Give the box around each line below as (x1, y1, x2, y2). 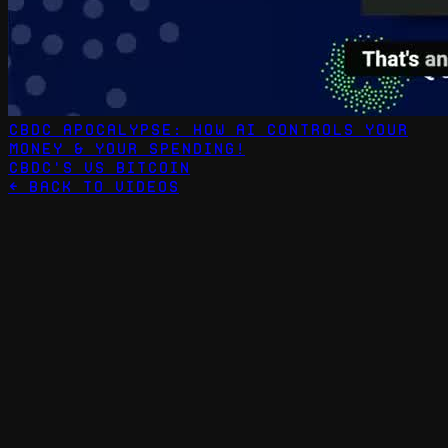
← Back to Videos (8, 178, 179, 196)
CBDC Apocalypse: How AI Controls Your (8, 121, 408, 139)
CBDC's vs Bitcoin (8, 159, 190, 177)
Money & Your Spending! (8, 140, 245, 158)
